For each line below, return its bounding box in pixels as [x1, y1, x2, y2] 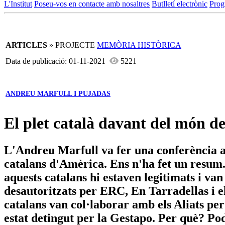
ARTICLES [6, 41, 47, 49]
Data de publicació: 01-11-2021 [6, 57, 109, 65]
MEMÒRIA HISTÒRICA [97, 41, 181, 49]
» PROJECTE [47, 41, 97, 49]
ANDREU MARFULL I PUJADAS [6, 90, 110, 97]
